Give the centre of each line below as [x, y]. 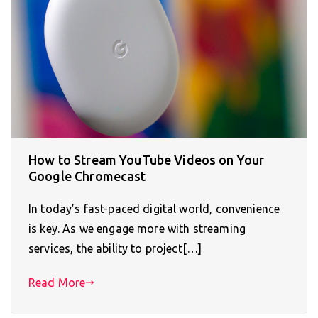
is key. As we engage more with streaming [137, 229]
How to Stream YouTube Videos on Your [147, 160]
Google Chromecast [87, 176]
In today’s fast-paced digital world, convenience [154, 209]
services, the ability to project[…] [115, 249]
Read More [57, 283]
